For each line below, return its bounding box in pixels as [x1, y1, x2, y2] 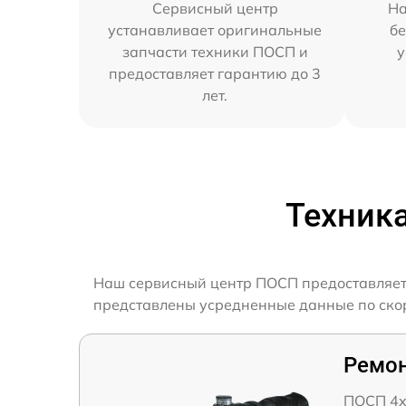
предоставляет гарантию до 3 [109, 64, 322, 82]
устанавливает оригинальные [108, 21, 323, 39]
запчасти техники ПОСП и [121, 43, 308, 61]
